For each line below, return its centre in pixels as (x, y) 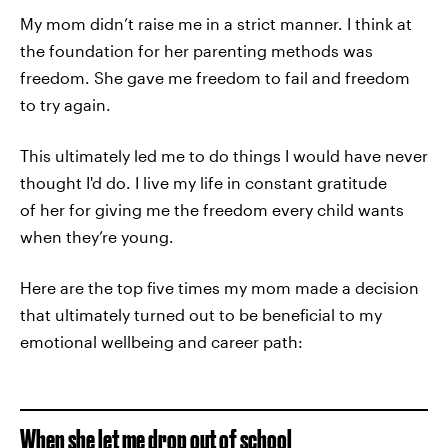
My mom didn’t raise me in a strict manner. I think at (216, 23)
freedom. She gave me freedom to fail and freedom (215, 77)
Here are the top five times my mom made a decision (219, 287)
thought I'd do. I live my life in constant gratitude (203, 182)
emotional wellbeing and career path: (161, 341)
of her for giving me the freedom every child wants (212, 209)
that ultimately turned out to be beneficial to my (201, 314)
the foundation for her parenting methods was (196, 50)
